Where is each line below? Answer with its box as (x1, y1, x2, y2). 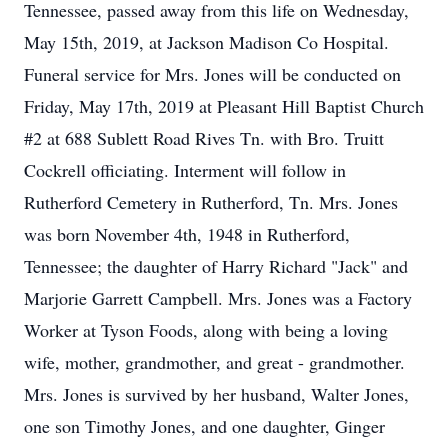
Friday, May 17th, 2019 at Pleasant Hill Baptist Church (24, 94, 424, 118)
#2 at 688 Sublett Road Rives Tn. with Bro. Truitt (24, 126, 384, 150)
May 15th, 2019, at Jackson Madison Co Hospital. (24, 30, 389, 54)
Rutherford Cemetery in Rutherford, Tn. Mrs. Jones (24, 190, 398, 214)
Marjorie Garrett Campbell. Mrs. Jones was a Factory (24, 286, 412, 310)
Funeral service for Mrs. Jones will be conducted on (24, 62, 401, 86)
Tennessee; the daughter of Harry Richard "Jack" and (24, 254, 408, 278)
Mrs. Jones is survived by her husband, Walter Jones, (24, 382, 409, 406)
